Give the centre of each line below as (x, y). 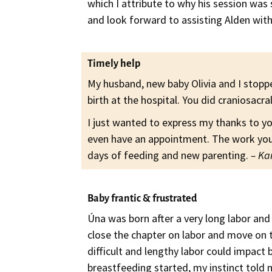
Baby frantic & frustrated (142, 199)
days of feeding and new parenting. (169, 155)
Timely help (114, 63)
